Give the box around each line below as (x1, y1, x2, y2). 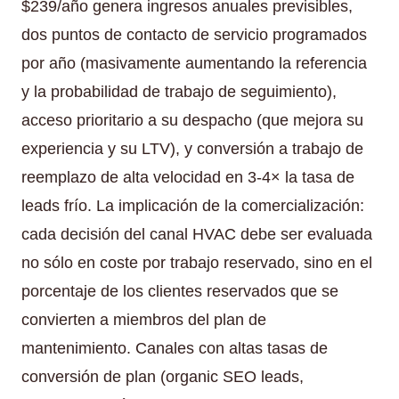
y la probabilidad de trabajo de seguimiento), (21, 82, 337, 101)
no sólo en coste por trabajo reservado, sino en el (21, 253, 372, 272)
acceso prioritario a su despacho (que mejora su (21, 110, 363, 129)
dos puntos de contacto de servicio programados (21, 25, 367, 44)
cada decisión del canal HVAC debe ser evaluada (21, 224, 372, 243)
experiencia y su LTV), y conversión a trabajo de (21, 139, 363, 158)
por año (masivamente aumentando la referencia (21, 53, 367, 72)
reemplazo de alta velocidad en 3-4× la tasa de (21, 167, 354, 186)
